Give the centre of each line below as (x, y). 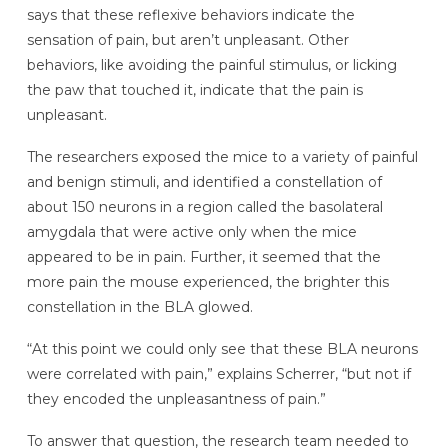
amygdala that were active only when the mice (191, 231)
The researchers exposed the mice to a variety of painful (222, 156)
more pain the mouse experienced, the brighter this (207, 281)
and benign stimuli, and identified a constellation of (204, 181)
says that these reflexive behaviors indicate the (190, 15)
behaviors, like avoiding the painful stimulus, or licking (211, 65)
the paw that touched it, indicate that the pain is (194, 90)
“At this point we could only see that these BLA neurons (222, 348)
